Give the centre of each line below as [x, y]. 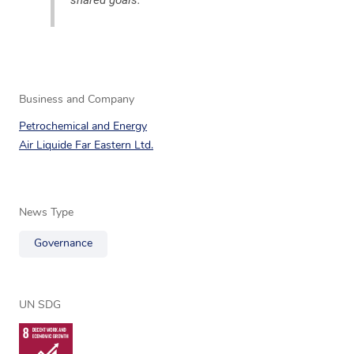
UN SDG [40, 305]
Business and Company [77, 100]
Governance [63, 243]
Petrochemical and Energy [83, 126]
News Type [46, 213]
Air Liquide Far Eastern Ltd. [86, 145]
